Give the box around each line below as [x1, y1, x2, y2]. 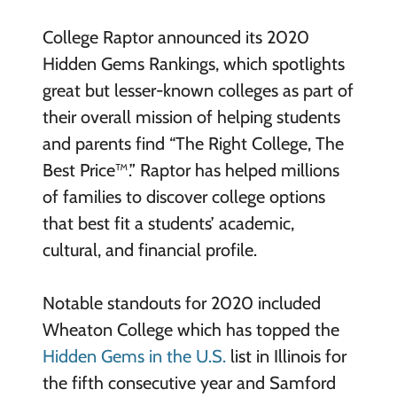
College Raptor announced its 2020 [42, 26, 309, 48]
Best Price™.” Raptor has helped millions [42, 159, 339, 181]
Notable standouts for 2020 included [42, 292, 321, 314]
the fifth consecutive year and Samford [42, 371, 336, 393]
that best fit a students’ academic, [42, 212, 294, 234]
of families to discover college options [42, 185, 325, 207]
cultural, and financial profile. [42, 238, 261, 261]
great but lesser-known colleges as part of [42, 79, 354, 101]
